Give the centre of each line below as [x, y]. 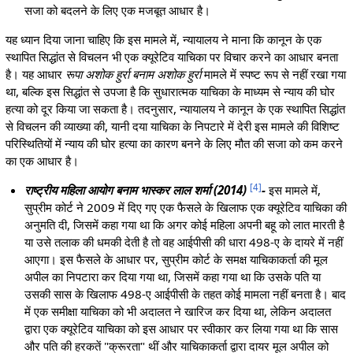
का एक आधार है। [42, 161]
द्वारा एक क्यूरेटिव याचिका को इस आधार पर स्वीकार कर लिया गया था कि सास [182, 329]
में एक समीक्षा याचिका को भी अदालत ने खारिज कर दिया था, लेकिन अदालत [178, 312]
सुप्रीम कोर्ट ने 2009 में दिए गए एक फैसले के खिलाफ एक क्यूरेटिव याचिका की [186, 208]
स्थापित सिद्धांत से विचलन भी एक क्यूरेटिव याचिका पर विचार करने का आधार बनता [171, 57]
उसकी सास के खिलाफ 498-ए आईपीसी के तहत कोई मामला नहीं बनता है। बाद [186, 294]
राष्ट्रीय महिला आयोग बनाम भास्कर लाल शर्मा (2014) [136, 190]
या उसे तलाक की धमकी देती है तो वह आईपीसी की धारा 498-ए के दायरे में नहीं [184, 242]
